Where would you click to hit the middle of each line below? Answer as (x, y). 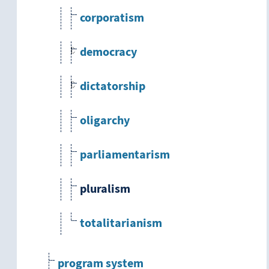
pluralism (105, 189)
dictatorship (113, 87)
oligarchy (105, 121)
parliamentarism (125, 155)
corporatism (112, 18)
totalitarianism (121, 224)
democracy (108, 53)
